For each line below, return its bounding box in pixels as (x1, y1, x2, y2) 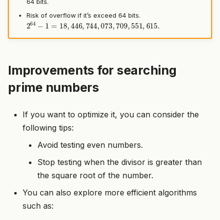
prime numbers (8, 80, 99, 95)
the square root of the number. (37, 170, 153, 180)
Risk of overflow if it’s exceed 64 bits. (26, 12, 140, 20)
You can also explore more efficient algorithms (23, 187, 197, 197)
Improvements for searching (8, 62, 177, 78)
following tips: (23, 122, 74, 133)
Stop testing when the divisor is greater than (37, 157, 202, 167)
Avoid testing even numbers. (37, 139, 143, 150)
